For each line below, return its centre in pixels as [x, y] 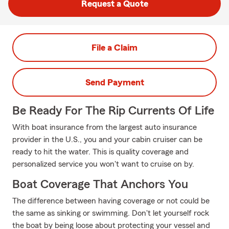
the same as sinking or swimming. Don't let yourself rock [111, 213]
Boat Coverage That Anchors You [100, 185]
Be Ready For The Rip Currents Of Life [113, 111]
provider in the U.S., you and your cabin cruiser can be [107, 140]
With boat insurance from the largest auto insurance [105, 127]
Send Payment [114, 82]
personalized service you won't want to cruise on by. [103, 164]
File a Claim [114, 48]
